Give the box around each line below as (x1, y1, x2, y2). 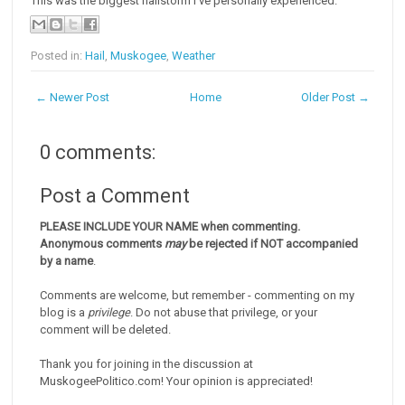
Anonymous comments (40, 237, 165, 250)
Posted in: (31, 49, 86, 63)
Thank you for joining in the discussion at (40, 357, 254, 371)
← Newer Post (35, 90, 110, 105)
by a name (40, 254, 94, 268)
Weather (172, 49, 216, 63)
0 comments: (40, 141, 156, 165)
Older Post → (300, 90, 370, 105)
